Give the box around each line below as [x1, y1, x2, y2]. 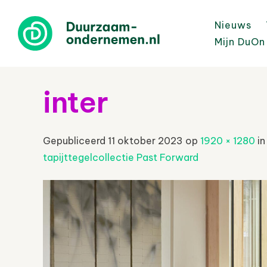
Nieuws [215, 19, 252, 31]
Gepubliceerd [43, 135, 108, 147]
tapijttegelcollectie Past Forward [43, 151, 198, 163]
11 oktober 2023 [108, 135, 183, 147]
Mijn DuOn [215, 36, 265, 48]
